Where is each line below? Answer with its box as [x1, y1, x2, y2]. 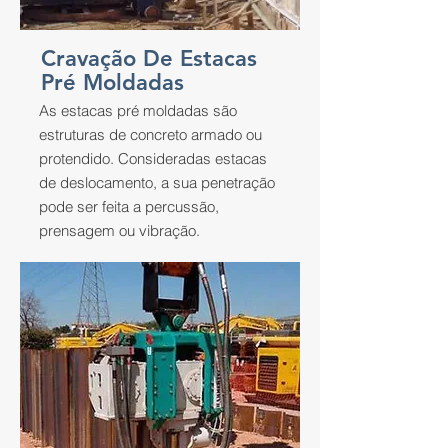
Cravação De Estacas [41, 45, 257, 72]
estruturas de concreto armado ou [39, 125, 262, 144]
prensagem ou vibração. [39, 221, 200, 240]
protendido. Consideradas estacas [39, 149, 267, 168]
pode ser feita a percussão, [39, 197, 219, 216]
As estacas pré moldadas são [39, 101, 237, 120]
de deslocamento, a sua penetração [39, 173, 275, 192]
